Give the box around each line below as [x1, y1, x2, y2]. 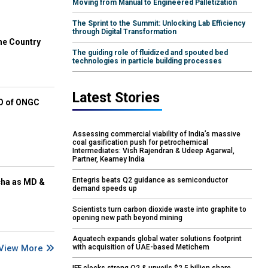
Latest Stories [72, 90, 160, 106]
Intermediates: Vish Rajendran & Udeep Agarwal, [72, 147, 234, 156]
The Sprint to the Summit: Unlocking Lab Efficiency [72, 19, 245, 28]
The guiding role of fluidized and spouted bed [72, 48, 228, 57]
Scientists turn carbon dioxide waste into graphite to [72, 205, 246, 214]
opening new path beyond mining [72, 214, 182, 223]
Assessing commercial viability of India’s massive [72, 130, 240, 139]
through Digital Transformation [72, 28, 176, 36]
